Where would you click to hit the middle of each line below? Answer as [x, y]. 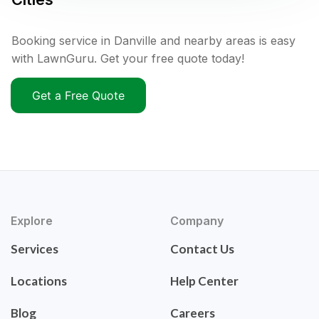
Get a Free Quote [78, 96]
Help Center [204, 281]
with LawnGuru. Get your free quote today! [128, 59]
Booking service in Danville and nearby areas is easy [153, 41]
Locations [39, 281]
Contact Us [202, 249]
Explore [32, 221]
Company [197, 221]
